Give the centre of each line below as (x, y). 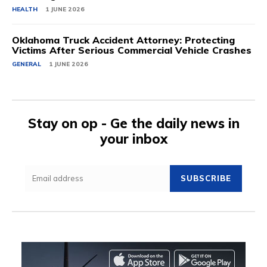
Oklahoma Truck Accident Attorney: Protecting (123, 40)
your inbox (133, 139)
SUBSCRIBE (206, 178)
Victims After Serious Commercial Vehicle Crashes (132, 50)
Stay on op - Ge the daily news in (133, 123)
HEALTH (25, 9)
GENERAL (27, 64)
